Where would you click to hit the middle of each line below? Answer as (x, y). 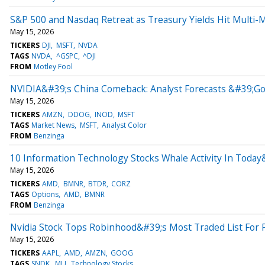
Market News (53, 125)
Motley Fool (54, 66)
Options (45, 194)
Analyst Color (124, 125)
